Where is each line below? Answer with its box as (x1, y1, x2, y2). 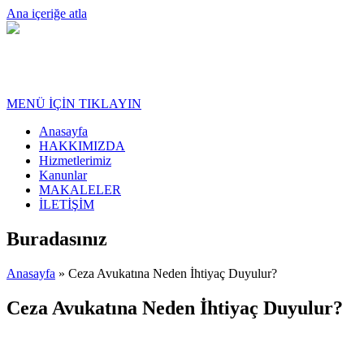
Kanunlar (39, 168, 87, 183)
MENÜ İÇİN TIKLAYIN (6, 97, 141, 111)
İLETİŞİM (39, 197, 94, 212)
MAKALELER (39, 183, 121, 197)
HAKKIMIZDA (39, 139, 125, 154)
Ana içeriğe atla (6, 6, 87, 20)
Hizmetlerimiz (39, 154, 111, 168)
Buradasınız (6, 228, 107, 250)
